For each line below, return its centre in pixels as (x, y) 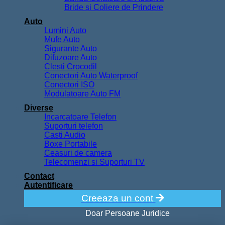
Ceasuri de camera (78, 153)
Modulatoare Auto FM (82, 94)
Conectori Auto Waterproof (91, 76)
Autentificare (48, 185)
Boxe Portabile (71, 144)
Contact (39, 176)
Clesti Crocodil (71, 67)
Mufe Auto (62, 40)
